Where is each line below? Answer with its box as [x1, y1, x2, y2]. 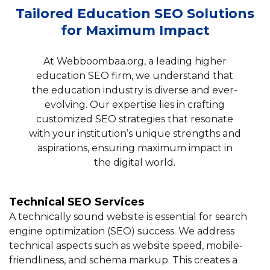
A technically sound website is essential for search [9, 211, 247, 223]
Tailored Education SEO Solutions [16, 5, 254, 22]
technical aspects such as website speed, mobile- [9, 240, 243, 252]
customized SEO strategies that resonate [36, 113, 234, 125]
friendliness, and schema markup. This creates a [9, 254, 237, 266]
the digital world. [94, 157, 176, 169]
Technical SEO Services [9, 195, 144, 209]
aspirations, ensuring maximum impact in [37, 142, 233, 154]
